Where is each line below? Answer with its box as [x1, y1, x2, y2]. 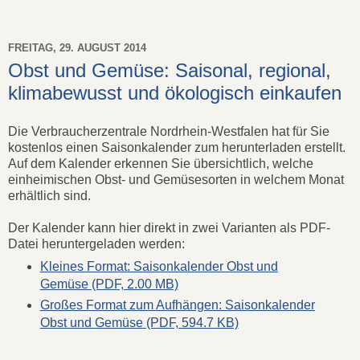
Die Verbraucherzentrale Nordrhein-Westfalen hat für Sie [8, 124, 329, 138]
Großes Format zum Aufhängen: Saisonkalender [39, 298, 315, 313]
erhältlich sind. [8, 188, 91, 202]
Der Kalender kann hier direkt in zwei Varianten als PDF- [8, 220, 330, 235]
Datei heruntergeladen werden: [8, 236, 185, 251]
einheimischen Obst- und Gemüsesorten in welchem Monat [8, 172, 344, 186]
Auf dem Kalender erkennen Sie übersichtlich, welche [8, 156, 313, 170]
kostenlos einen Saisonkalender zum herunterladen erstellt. [8, 140, 346, 154]
